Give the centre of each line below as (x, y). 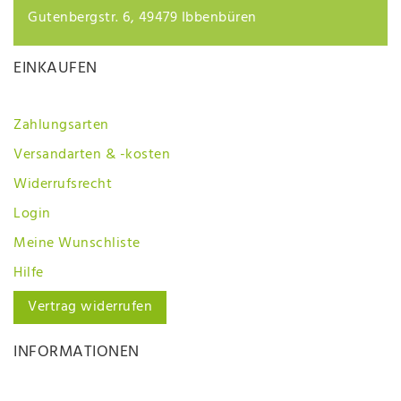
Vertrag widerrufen (90, 307)
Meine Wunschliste (77, 243)
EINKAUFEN (55, 68)
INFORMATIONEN (77, 352)
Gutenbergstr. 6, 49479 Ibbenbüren (142, 17)
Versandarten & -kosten (92, 154)
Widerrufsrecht (63, 184)
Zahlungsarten (61, 125)
